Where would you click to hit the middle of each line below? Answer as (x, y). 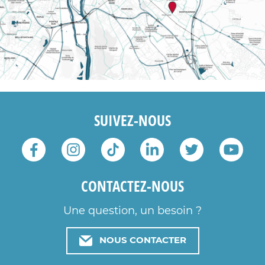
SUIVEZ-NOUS (132, 120)
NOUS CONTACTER (143, 240)
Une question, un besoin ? (132, 211)
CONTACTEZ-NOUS (132, 186)
